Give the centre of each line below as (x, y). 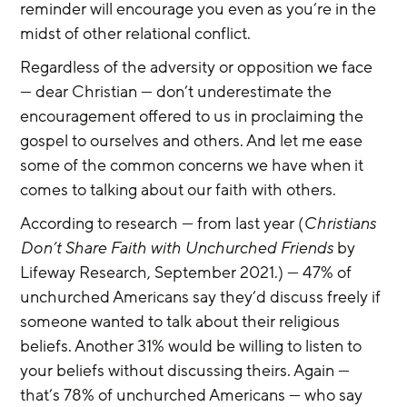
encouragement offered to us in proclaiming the (194, 116)
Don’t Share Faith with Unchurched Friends (177, 248)
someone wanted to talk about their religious (182, 322)
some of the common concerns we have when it (194, 165)
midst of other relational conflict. (136, 34)
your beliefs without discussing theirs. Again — (187, 371)
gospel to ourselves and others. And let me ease (194, 141)
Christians (342, 223)
